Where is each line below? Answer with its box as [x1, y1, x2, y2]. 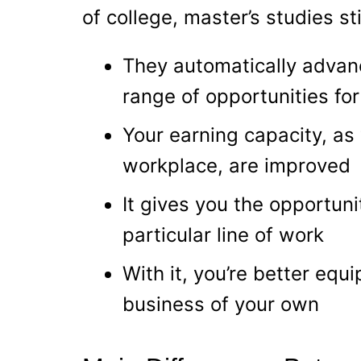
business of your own [122, 293, 319, 317]
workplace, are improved [122, 154, 351, 178]
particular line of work [122, 223, 324, 247]
